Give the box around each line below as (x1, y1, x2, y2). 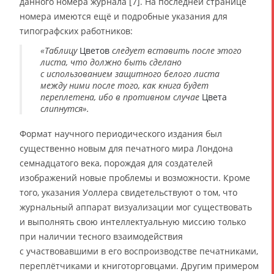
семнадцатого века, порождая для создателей (20, 157, 213, 169)
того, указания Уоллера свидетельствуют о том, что (20, 186, 237, 198)
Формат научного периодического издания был (20, 127, 222, 139)
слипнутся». (40, 102, 89, 114)
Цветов (77, 44, 112, 56)
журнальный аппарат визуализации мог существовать (20, 201, 252, 213)
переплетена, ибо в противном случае (40, 91, 199, 103)
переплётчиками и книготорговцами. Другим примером (20, 259, 259, 272)
